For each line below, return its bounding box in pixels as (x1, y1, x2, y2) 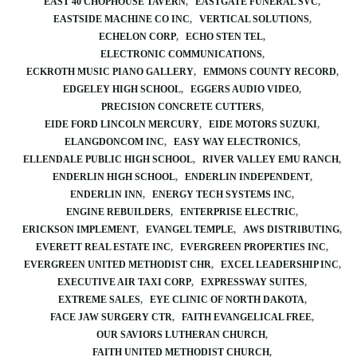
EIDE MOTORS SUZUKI (209, 119, 317, 130)
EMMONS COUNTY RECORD (202, 66, 336, 77)
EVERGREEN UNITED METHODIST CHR (23, 259, 211, 270)
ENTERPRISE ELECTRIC (180, 206, 296, 218)
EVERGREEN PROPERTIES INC (180, 241, 326, 253)
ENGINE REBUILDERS (66, 206, 171, 218)
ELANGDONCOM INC (64, 136, 164, 147)
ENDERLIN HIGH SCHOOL (52, 171, 175, 182)
